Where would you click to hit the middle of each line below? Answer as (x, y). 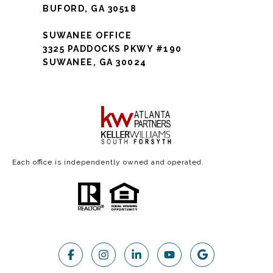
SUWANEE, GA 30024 (95, 62)
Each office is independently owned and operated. (108, 162)
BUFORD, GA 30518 (90, 8)
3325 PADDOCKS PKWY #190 (112, 48)
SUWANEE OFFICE (87, 35)
